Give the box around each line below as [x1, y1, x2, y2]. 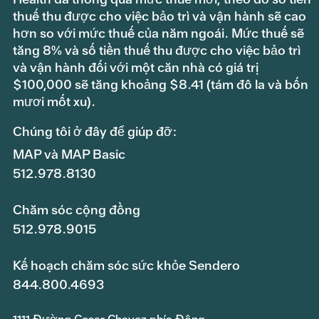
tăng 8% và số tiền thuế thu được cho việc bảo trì [13, 42, 300, 59]
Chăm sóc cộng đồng [13, 202, 140, 219]
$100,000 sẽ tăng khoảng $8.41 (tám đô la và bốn [13, 76, 308, 93]
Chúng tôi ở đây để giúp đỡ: [13, 123, 176, 140]
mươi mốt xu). [13, 93, 95, 110]
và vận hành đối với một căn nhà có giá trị [13, 59, 258, 76]
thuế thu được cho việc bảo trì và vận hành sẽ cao [13, 8, 306, 25]
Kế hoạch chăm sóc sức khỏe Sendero [13, 257, 240, 274]
